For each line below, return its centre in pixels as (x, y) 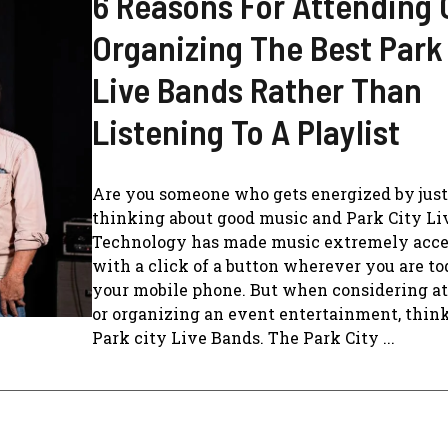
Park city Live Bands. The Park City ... (243, 338)
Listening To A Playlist (246, 131)
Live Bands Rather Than (257, 89)
